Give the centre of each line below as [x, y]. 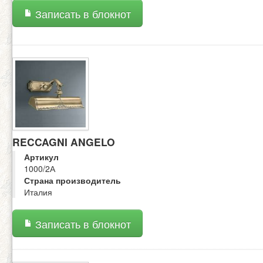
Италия [38, 192]
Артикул [41, 157]
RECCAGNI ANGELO [64, 142]
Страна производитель [73, 181]
